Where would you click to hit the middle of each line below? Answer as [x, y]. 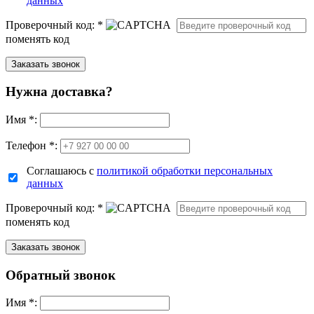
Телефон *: [32, 145]
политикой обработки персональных [185, 171]
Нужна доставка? [59, 92]
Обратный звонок [61, 275]
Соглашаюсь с [62, 171]
